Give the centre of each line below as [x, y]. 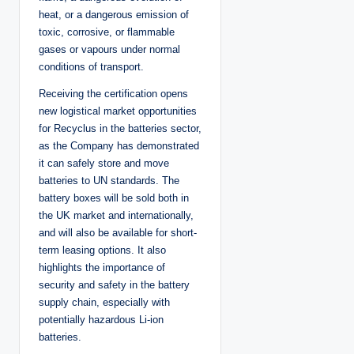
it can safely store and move [104, 163]
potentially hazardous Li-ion [101, 319]
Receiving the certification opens [113, 93]
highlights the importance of [102, 267]
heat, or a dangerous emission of [114, 14]
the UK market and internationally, [116, 215]
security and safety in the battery [114, 284]
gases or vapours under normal [109, 49]
